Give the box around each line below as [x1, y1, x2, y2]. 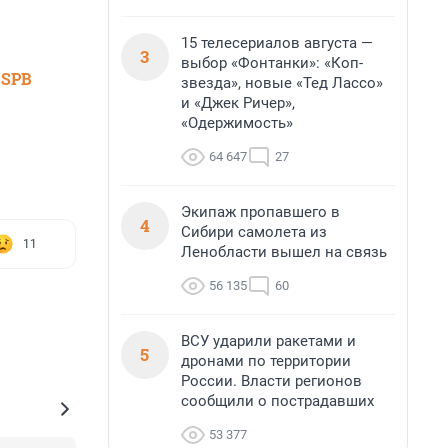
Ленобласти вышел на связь [181, 243, 387, 261]
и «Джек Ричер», [181, 94, 295, 112]
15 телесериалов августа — [181, 34, 373, 52]
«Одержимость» [181, 114, 293, 132]
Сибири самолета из [181, 223, 327, 241]
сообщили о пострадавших [181, 392, 374, 410]
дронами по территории [181, 352, 351, 370]
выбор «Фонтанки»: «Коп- [181, 54, 363, 72]
